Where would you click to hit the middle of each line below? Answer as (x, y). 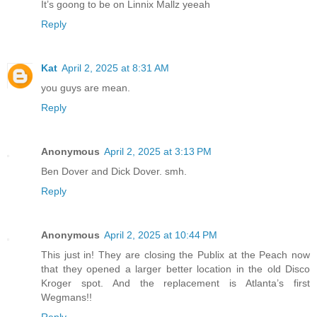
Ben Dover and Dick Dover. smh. (114, 172)
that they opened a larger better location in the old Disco (175, 269)
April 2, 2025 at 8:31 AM (115, 68)
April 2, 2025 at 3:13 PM (158, 152)
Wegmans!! (67, 298)
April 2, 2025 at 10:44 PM (161, 235)
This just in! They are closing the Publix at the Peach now (175, 255)
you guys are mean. (86, 88)
